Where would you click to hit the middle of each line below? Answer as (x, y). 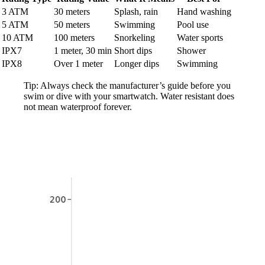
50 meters (72, 25)
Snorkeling (135, 38)
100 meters (74, 38)
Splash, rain (136, 12)
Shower (191, 51)
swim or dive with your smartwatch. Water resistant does (129, 96)
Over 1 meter (78, 64)
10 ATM (17, 38)
